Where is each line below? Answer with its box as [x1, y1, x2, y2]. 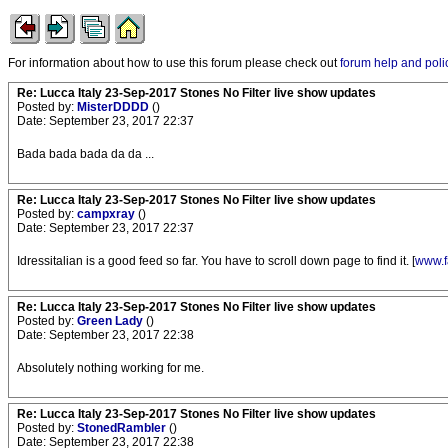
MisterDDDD [77, 100, 152, 114]
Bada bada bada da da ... [17, 147, 154, 161]
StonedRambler [77, 421, 169, 435]
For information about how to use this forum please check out [8, 56, 340, 70]
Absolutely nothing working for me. [17, 361, 204, 375]
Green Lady [77, 314, 146, 328]
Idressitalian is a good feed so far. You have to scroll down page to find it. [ [17, 254, 415, 268]
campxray [77, 207, 138, 221]
